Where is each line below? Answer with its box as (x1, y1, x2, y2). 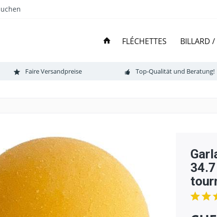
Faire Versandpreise (25, 66, 82, 76)
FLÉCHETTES (122, 36, 167, 47)
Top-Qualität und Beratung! (135, 66, 215, 76)
